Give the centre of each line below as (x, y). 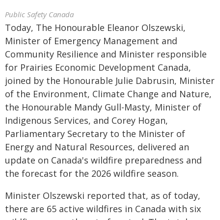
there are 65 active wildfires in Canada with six (103, 209)
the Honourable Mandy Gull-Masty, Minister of (103, 107)
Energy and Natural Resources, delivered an (97, 147)
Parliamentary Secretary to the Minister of (95, 134)
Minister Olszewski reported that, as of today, (103, 195)
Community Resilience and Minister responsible (106, 54)
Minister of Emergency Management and (91, 41)
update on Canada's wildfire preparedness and (103, 160)
